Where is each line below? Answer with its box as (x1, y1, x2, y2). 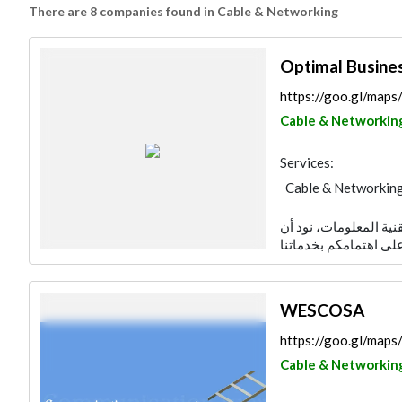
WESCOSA (279, 300, 364, 320)
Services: (279, 154, 334, 170)
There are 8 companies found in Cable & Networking (29, 4, 338, 19)
